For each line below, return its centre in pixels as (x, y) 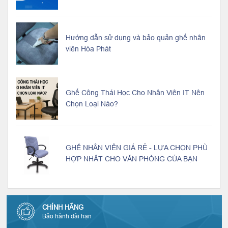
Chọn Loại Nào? (92, 104)
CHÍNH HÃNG (63, 207)
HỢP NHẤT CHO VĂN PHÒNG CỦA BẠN (132, 159)
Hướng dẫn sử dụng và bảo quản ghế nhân (136, 38)
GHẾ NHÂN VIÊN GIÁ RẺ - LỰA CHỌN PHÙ (137, 148)
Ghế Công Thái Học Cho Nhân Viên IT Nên (135, 93)
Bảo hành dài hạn (67, 216)
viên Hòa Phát (88, 49)
